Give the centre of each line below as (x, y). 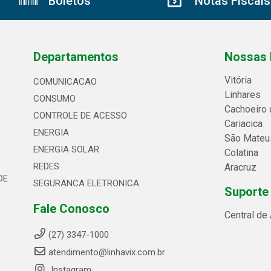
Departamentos (76, 57)
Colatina (242, 153)
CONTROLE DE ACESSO (80, 116)
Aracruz (241, 167)
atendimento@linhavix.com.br (106, 252)
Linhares (243, 95)
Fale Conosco (71, 209)
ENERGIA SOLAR (66, 149)
